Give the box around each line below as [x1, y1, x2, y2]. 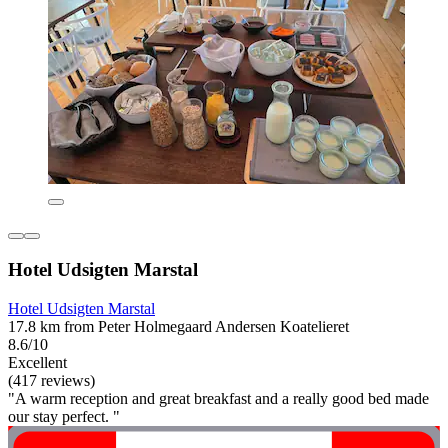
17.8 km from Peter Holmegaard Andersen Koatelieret [8, 317, 349, 335]
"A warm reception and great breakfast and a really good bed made [8, 389, 429, 407]
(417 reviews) [8, 371, 95, 389]
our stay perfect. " [8, 407, 120, 425]
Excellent [8, 353, 67, 371]
